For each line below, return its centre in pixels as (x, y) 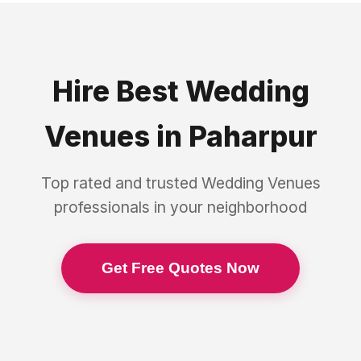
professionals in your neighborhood (180, 207)
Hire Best (118, 91)
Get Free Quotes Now (180, 268)
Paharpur (253, 136)
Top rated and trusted (121, 183)
